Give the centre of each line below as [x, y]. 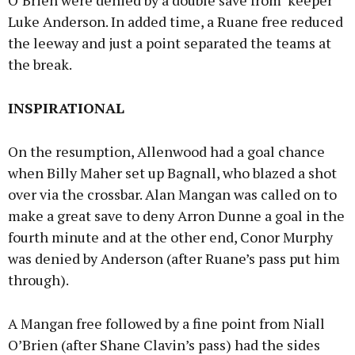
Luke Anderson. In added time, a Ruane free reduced [176, 22]
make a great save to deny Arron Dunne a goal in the [176, 216]
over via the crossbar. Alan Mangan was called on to [172, 195]
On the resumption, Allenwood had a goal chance [166, 152]
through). [38, 280]
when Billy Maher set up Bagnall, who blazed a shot [172, 173]
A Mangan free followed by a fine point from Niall [166, 324]
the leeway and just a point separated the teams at [170, 43]
